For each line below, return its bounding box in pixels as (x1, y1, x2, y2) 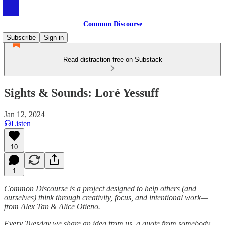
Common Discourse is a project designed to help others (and (4, 184, 196, 193)
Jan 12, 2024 (4, 109, 45, 119)
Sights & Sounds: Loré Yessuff (4, 86, 159, 99)
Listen (11, 119, 31, 128)
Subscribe (7, 34, 36, 41)
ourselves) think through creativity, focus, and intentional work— (4, 193, 208, 202)
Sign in (44, 34, 64, 41)
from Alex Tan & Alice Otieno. (4, 202, 100, 211)
